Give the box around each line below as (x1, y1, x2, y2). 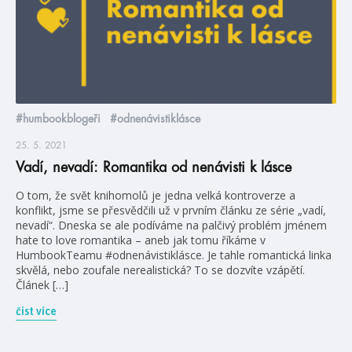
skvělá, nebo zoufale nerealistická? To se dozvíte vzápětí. (16, 262, 305, 278)
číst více (16, 305, 57, 318)
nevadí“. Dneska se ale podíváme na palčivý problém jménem (16, 218, 327, 233)
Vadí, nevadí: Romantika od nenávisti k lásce (16, 160, 291, 175)
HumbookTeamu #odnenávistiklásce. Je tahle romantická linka (16, 247, 332, 263)
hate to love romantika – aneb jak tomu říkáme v (16, 233, 266, 248)
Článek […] (16, 277, 68, 293)
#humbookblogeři (16, 113, 101, 125)
